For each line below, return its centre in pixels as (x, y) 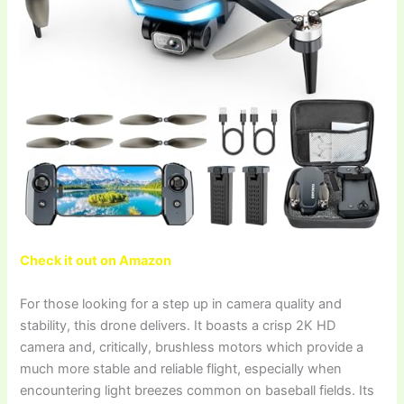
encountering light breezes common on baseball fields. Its (197, 390)
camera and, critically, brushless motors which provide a (192, 347)
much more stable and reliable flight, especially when (181, 368)
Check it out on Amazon (96, 261)
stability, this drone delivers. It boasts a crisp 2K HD (178, 325)
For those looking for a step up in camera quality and (181, 303)
